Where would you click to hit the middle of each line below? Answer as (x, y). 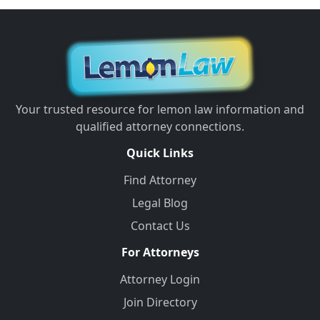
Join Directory (160, 302)
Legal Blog (160, 203)
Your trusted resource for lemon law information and (160, 109)
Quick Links (160, 153)
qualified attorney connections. (160, 126)
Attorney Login (160, 279)
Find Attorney (160, 180)
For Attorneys (160, 252)
